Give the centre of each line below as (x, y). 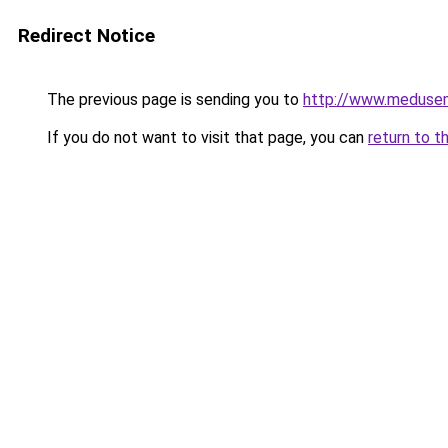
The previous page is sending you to (173, 99)
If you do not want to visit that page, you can (205, 137)
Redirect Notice (86, 35)
